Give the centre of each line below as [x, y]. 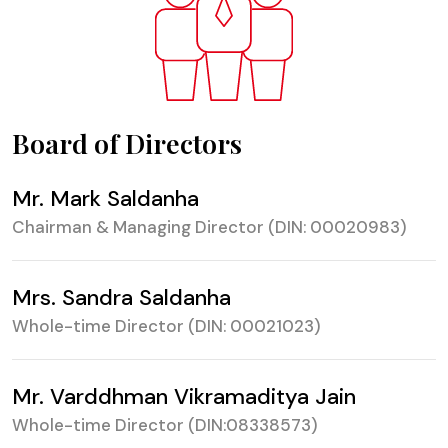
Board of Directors [127, 143]
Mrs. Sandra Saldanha [121, 297]
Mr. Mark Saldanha [105, 198]
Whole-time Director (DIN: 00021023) [166, 326]
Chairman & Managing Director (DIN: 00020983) [209, 227]
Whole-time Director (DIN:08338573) [165, 425]
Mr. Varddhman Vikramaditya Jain [184, 396]
